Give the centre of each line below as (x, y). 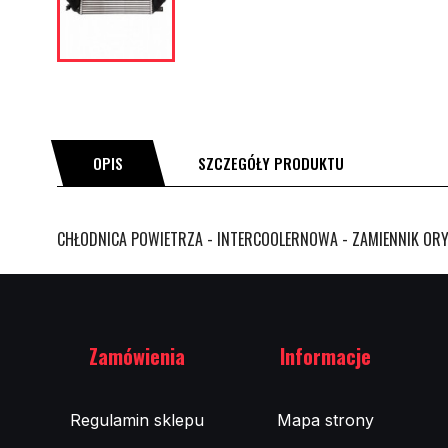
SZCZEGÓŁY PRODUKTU (271, 163)
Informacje (325, 356)
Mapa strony (325, 420)
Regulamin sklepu (136, 420)
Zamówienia (136, 356)
